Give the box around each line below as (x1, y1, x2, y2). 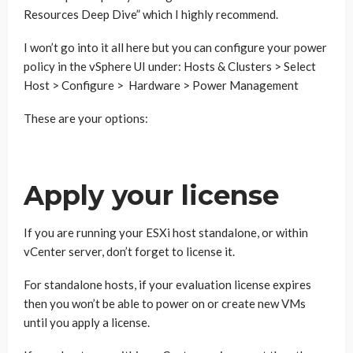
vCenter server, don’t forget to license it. (24, 244, 235, 258)
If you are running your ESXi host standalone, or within (24, 225, 308, 240)
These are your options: (24, 111, 148, 125)
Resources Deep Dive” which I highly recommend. (24, 7, 278, 21)
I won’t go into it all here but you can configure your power (24, 40, 327, 54)
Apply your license (24, 179, 279, 212)
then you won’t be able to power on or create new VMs (24, 296, 306, 310)
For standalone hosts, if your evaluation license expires (24, 277, 311, 292)
